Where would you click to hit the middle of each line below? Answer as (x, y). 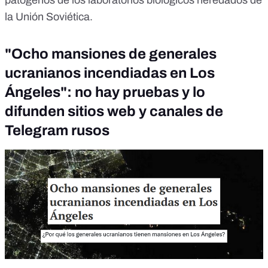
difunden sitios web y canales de (114, 112)
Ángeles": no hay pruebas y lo (105, 92)
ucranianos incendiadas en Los (110, 73)
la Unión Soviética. (49, 17)
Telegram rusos (57, 131)
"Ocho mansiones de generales (111, 54)
